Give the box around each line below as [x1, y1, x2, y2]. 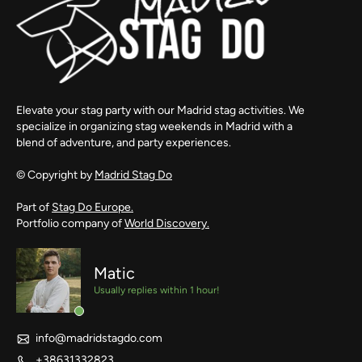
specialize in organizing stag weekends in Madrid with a [16, 119, 293, 133]
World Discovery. [124, 216, 209, 230]
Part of [16, 200, 52, 214]
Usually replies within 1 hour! [94, 284, 220, 296]
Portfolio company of [16, 216, 124, 230]
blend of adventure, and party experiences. [16, 135, 231, 149]
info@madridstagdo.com [36, 330, 162, 345]
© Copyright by [16, 167, 95, 182]
